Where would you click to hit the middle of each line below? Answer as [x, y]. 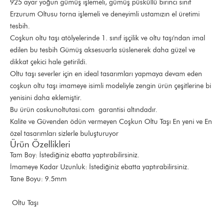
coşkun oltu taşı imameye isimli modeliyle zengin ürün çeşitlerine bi [111, 86]
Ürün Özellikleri [40, 144]
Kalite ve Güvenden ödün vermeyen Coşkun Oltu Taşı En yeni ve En [111, 122]
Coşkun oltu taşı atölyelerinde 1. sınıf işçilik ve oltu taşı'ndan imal [108, 38]
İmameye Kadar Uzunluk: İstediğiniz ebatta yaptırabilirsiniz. [100, 167]
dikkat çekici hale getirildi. [49, 62]
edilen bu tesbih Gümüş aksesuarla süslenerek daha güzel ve [103, 50]
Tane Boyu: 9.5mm [38, 179]
